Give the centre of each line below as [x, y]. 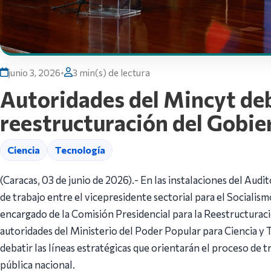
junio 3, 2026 [34, 72]
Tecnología [80, 150]
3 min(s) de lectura [111, 72]
